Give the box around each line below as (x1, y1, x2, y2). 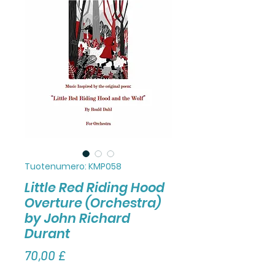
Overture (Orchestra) (25, 193, 161, 212)
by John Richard (25, 209, 130, 227)
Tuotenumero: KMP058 (25, 160, 122, 172)
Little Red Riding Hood (25, 178, 165, 196)
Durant (25, 224, 70, 242)
